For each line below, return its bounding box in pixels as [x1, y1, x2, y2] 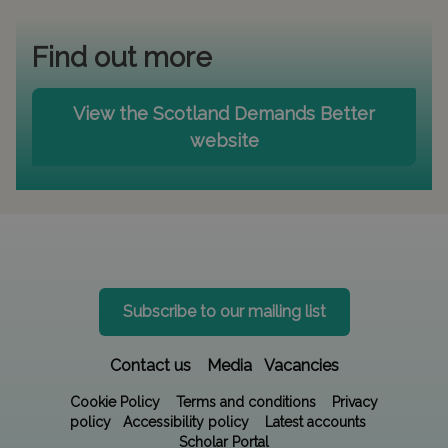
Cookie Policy [70, 394, 160, 410]
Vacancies [263, 356, 339, 375]
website [189, 130, 259, 151]
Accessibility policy [123, 414, 249, 430]
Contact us [109, 356, 191, 375]
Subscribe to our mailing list [122, 302, 326, 321]
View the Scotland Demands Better [73, 103, 375, 124]
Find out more [32, 41, 212, 74]
